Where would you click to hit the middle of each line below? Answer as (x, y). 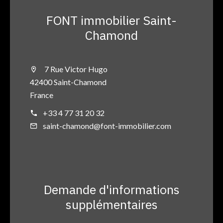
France (42, 95)
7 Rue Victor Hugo (75, 69)
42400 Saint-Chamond (68, 82)
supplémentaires (111, 205)
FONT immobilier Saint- (111, 20)
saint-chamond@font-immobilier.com (107, 126)
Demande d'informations (111, 190)
